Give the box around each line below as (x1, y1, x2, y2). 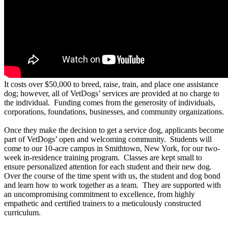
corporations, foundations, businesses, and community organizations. (4, 107, 224, 117)
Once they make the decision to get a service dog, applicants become (4, 126, 224, 135)
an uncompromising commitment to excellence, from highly (4, 190, 195, 199)
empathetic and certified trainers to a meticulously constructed (4, 199, 201, 208)
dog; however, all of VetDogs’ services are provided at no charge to (4, 89, 219, 98)
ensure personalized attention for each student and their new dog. (4, 162, 214, 172)
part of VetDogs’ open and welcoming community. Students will (4, 135, 212, 144)
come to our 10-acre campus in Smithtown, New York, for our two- (4, 144, 220, 153)
